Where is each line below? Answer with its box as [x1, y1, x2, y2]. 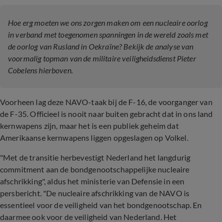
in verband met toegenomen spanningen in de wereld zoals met [8, 30, 208, 39]
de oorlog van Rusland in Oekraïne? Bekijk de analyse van [8, 42, 194, 51]
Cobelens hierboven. [8, 65, 73, 75]
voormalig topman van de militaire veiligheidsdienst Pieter [8, 54, 196, 63]
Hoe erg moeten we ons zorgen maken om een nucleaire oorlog [8, 18, 208, 27]
